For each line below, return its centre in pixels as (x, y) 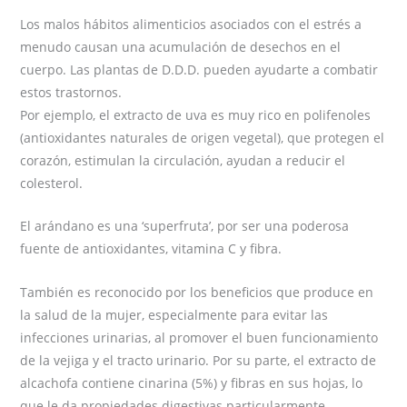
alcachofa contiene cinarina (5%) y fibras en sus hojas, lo (192, 382)
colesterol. (52, 183)
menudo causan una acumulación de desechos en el (181, 46)
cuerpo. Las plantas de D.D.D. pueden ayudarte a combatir (199, 69)
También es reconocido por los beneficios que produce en (197, 292)
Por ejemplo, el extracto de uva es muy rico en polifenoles (196, 114)
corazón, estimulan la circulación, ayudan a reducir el (183, 160)
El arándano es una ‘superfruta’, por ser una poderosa (185, 226)
